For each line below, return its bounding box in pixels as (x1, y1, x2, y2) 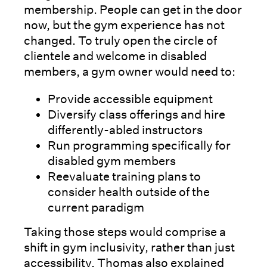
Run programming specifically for (48, 138, 231, 153)
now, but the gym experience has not (24, 17, 225, 32)
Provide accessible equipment (48, 91, 213, 106)
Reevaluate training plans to (48, 169, 201, 184)
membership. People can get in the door (24, 2, 242, 17)
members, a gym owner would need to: (24, 64, 235, 79)
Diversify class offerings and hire (48, 107, 225, 122)
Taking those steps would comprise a (24, 224, 226, 239)
